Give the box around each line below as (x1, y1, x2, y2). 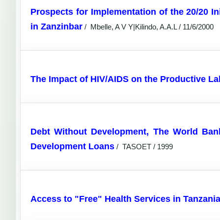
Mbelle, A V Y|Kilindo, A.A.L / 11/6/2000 (90, 23, 214, 31)
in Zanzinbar (30, 22, 82, 31)
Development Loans (30, 141, 114, 151)
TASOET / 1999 (122, 142, 173, 151)
